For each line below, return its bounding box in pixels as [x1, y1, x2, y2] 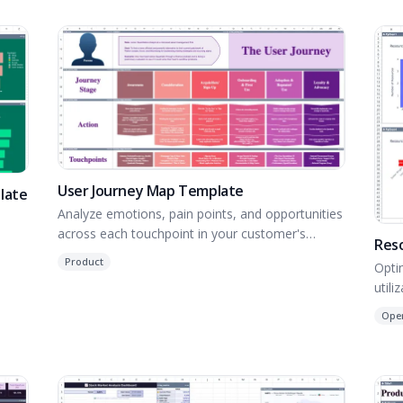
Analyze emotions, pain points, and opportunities [58, 205, 343, 222]
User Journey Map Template [58, 181, 244, 201]
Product [65, 255, 103, 268]
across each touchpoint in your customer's [58, 225, 306, 242]
